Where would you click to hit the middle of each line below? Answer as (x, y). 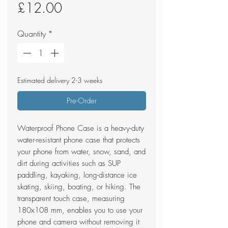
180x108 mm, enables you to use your (80, 210)
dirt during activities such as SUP (69, 164)
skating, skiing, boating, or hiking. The (79, 187)
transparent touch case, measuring (71, 199)
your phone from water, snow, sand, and (81, 152)
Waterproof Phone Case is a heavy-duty (81, 129)
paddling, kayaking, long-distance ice (77, 175)
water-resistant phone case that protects (79, 140)
